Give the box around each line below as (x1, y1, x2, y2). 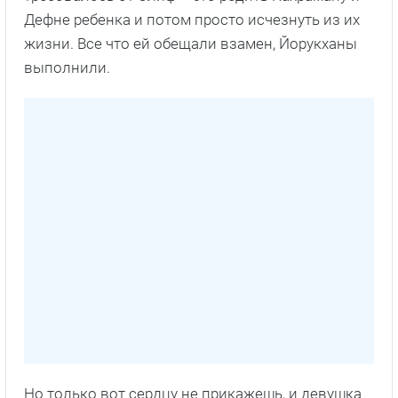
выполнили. (24, 59, 110, 77)
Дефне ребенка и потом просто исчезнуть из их (24, 11, 360, 29)
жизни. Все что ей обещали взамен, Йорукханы (24, 35, 357, 53)
